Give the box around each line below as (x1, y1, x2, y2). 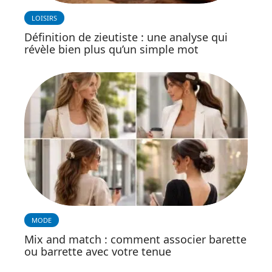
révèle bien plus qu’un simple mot (24, 41, 199, 56)
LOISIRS (32, 13, 57, 22)
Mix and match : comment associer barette (24, 232, 246, 247)
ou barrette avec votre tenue (24, 244, 171, 259)
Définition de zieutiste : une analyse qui (24, 29, 228, 44)
